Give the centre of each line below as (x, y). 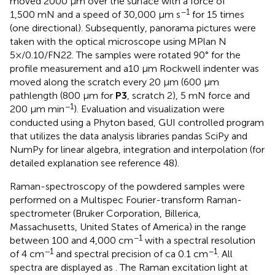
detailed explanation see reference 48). (95, 163)
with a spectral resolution (199, 241)
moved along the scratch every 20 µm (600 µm (114, 82)
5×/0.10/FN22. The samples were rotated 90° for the (125, 55)
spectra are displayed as (63, 268)
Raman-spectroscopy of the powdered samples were (127, 187)
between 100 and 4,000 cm (72, 241)
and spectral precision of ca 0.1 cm (131, 254)
